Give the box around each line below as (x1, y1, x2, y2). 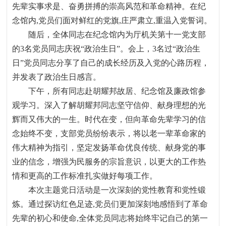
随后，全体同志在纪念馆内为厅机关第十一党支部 (28, 30, 206, 39)
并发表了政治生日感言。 (12, 73, 101, 81)
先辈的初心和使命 (12, 214, 77, 222)
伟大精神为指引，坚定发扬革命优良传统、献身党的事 (12, 143, 206, 152)
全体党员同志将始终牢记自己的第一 (79, 214, 208, 222)
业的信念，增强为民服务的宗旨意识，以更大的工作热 (12, 157, 206, 166)
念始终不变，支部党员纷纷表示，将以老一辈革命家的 (12, 129, 206, 138)
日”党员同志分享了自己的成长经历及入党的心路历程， (12, 59, 210, 67)
